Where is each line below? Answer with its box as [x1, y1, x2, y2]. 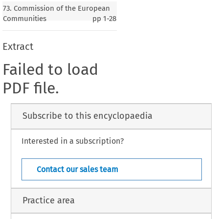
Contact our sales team [36, 165, 118, 175]
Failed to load [2, 60, 98, 79]
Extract [2, 41, 33, 53]
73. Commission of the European [2, 3, 110, 13]
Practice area [22, 195, 75, 206]
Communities [2, 14, 46, 23]
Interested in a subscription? [21, 136, 124, 146]
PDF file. [2, 79, 59, 98]
